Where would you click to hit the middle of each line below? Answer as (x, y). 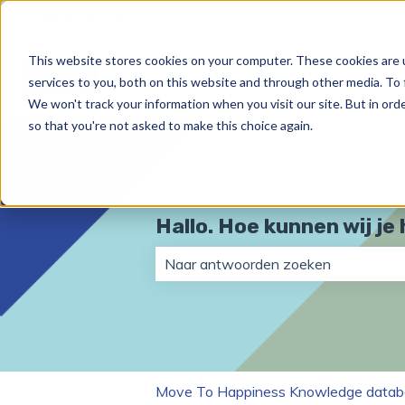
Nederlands (77, 18)
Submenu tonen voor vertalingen (219, 18)
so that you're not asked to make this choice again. (170, 125)
